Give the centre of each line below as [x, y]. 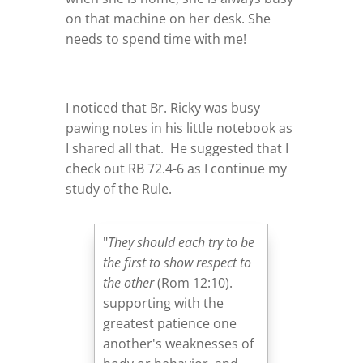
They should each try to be [181, 242]
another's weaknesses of [179, 343]
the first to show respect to [177, 262]
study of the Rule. [118, 188]
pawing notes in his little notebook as [179, 128]
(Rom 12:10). [194, 282]
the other [129, 282]
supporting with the [164, 303]
